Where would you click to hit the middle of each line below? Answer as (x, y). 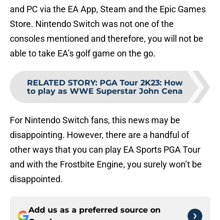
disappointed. (36, 179)
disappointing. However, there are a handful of (99, 135)
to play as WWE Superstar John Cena (105, 91)
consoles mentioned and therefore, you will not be (107, 39)
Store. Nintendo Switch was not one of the (92, 24)
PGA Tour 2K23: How (141, 83)
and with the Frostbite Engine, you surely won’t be (106, 165)
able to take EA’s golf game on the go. (83, 54)
